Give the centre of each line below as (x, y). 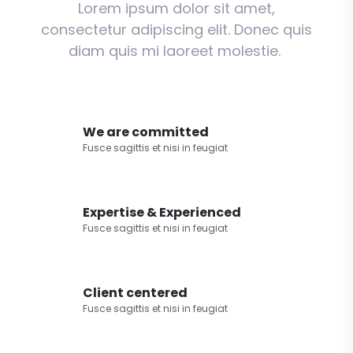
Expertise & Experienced (162, 213)
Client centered (135, 293)
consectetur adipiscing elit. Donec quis (176, 30)
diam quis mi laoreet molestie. (176, 51)
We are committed (145, 132)
